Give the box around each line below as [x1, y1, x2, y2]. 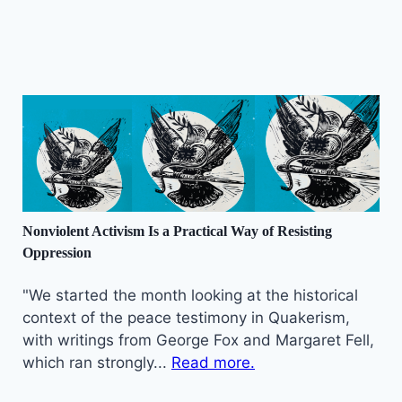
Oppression [22, 244, 92, 260]
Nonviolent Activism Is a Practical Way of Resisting [22, 223, 332, 239]
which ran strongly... [22, 353, 171, 371]
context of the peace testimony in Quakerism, [22, 308, 350, 327]
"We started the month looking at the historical [22, 285, 358, 304]
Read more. [171, 353, 255, 371]
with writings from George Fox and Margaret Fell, [22, 330, 374, 349]
